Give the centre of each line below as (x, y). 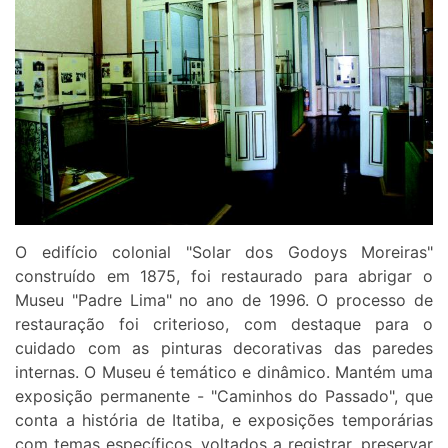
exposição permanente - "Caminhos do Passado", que (224, 396)
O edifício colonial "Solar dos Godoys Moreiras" (224, 252)
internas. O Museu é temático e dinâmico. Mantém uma (224, 372)
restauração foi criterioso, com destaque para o (224, 324)
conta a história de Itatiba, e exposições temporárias (224, 420)
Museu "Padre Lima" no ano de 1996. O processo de (224, 300)
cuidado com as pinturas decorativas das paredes (224, 348)
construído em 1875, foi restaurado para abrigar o (224, 276)
